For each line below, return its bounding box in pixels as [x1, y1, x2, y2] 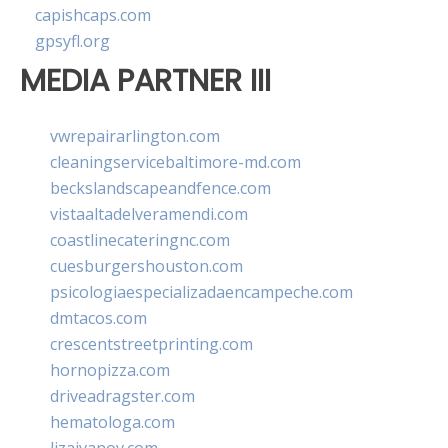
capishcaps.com [35, 4, 151, 27]
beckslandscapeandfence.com [50, 176, 271, 199]
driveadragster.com [50, 384, 195, 407]
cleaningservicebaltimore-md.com [50, 150, 301, 173]
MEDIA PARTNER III [20, 59, 271, 103]
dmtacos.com [50, 306, 147, 329]
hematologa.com [50, 410, 175, 433]
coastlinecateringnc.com [50, 228, 230, 251]
